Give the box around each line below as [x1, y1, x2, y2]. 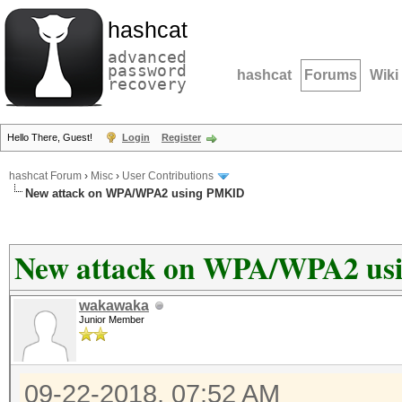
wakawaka [79, 298, 149, 313]
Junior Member [79, 314, 144, 325]
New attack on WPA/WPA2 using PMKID [25, 187, 244, 200]
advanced [108, 48, 187, 66]
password [108, 61, 187, 80]
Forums [304, 67, 357, 83]
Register [162, 132, 201, 143]
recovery [108, 74, 187, 93]
